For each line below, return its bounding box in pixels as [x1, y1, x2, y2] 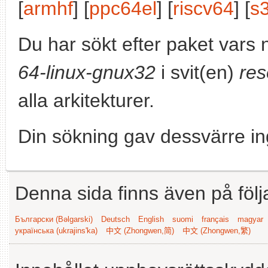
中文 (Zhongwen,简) [106, 226, 174, 235]
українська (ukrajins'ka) [15, 226, 98, 235]
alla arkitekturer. [18, 90, 154, 111]
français [202, 215, 229, 224]
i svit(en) [156, 62, 239, 83]
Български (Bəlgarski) [15, 215, 93, 224]
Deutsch [101, 215, 130, 224]
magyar [237, 215, 263, 224]
